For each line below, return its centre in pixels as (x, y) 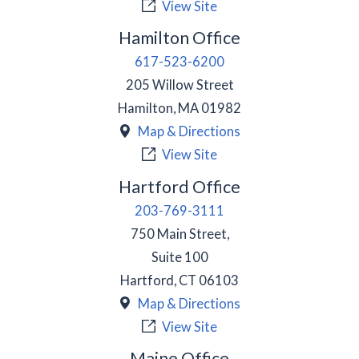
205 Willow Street (179, 85)
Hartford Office (179, 186)
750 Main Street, (179, 233)
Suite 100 (179, 256)
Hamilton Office (179, 38)
